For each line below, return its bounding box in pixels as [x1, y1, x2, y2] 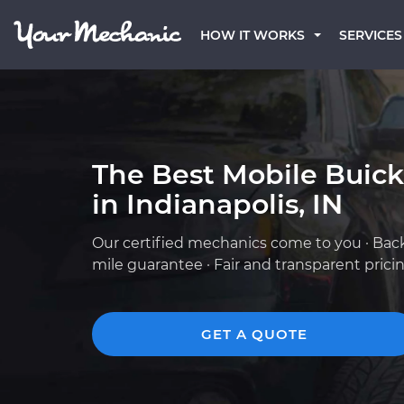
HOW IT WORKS [200, 27, 305, 43]
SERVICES [339, 27, 402, 43]
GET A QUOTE [201, 326, 308, 343]
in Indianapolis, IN [92, 188, 343, 221]
